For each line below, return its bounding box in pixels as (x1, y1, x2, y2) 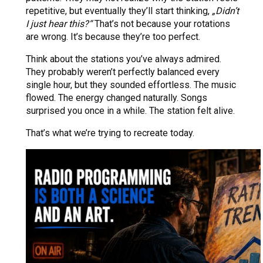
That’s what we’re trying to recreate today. (26, 127, 194, 139)
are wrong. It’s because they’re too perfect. (26, 31, 200, 43)
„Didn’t (212, 5, 239, 17)
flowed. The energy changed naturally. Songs (26, 92, 207, 104)
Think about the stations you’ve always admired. (26, 53, 221, 65)
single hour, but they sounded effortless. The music (26, 79, 236, 91)
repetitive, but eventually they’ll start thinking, (26, 5, 212, 17)
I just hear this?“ (26, 18, 92, 30)
